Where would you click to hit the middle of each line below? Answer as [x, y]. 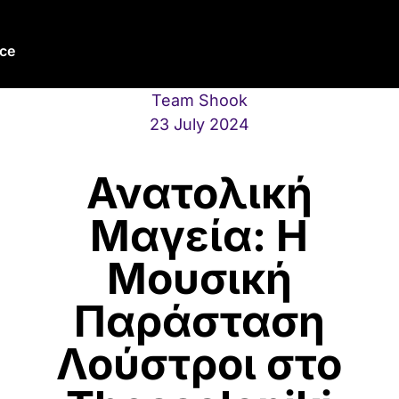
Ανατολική [199, 192]
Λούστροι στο [199, 363]
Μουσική [199, 278]
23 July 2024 [199, 124]
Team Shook [199, 100]
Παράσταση [199, 321]
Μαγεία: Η [199, 235]
